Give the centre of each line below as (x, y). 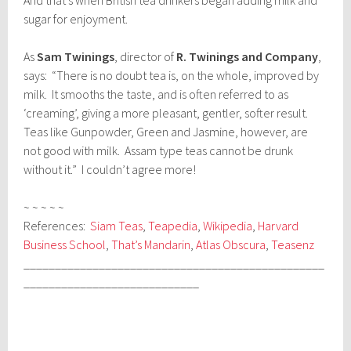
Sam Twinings (76, 56)
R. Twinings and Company (246, 56)
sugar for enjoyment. (76, 18)
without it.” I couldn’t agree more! (110, 169)
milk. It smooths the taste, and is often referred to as (156, 94)
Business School (65, 244)
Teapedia (173, 225)
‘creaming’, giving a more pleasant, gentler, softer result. (167, 112)
